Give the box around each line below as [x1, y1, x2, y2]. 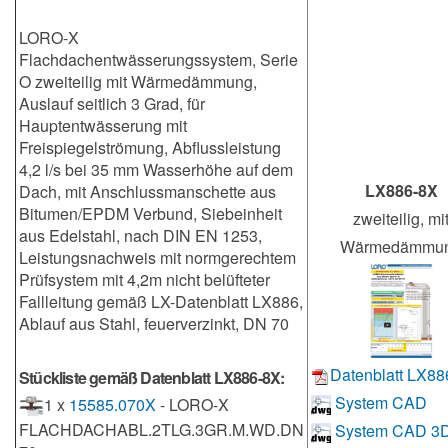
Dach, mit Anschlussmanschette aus [19, 180, 276, 203]
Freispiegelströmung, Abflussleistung [19, 136, 281, 159]
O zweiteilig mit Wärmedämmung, [19, 70, 257, 93]
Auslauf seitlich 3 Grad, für [19, 92, 205, 115]
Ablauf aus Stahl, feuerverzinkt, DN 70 [19, 312, 289, 335]
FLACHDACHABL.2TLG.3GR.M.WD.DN [19, 418, 304, 442]
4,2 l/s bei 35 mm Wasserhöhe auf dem [19, 158, 293, 181]
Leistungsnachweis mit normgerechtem [19, 246, 296, 269]
